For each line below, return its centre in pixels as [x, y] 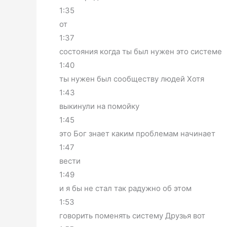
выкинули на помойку [99, 106]
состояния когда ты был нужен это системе [141, 51]
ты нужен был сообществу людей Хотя [132, 79]
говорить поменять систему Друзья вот [132, 215]
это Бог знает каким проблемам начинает [137, 133]
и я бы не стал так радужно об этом [125, 188]
